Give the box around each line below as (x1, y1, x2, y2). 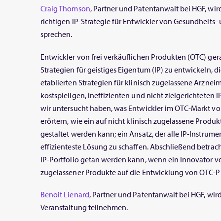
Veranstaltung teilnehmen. (40, 202, 128, 212)
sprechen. (40, 29, 73, 39)
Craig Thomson (40, 3, 90, 14)
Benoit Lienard (40, 189, 89, 199)
